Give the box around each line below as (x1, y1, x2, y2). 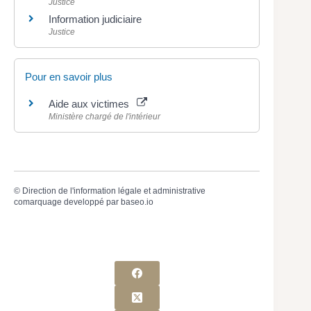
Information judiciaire (49, 12, 142, 25)
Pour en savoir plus (25, 70, 112, 83)
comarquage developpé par (14, 197, 121, 208)
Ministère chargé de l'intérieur (49, 111, 160, 121)
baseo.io (121, 197, 153, 208)
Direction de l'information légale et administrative (22, 186, 205, 196)
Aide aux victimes (49, 97, 135, 110)
